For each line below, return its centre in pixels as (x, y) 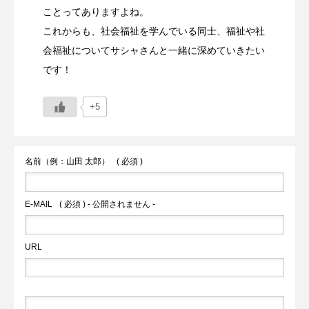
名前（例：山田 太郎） (67, 161)
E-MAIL (39, 204)
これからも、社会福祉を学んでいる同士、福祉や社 (154, 31)
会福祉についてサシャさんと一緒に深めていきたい (154, 50)
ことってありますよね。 (96, 11)
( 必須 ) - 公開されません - (107, 204)
